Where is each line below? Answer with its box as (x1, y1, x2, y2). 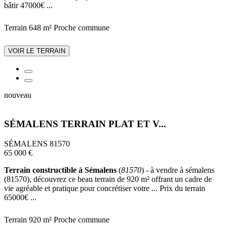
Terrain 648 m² (4, 23, 52, 32)
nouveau (4, 91, 31, 100)
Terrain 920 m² (4, 215, 52, 224)
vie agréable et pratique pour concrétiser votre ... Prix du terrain (4, 183, 205, 193)
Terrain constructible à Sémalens (4, 165, 119, 174)
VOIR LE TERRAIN (8, 47, 65, 55)
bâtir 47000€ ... (4, 1, 53, 10)
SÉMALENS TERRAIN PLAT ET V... (4, 118, 166, 129)
